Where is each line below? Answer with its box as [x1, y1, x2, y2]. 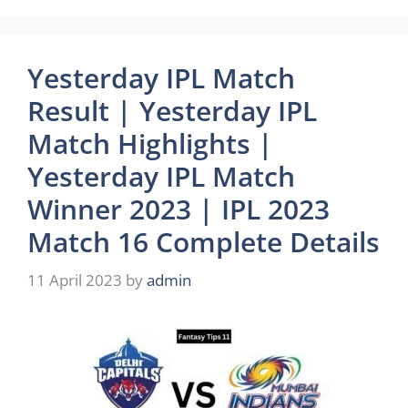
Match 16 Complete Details [27, 223, 380, 260]
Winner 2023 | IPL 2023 [27, 190, 330, 228]
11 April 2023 [27, 269, 122, 291]
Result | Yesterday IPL [27, 92, 317, 129]
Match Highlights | [27, 125, 273, 162]
